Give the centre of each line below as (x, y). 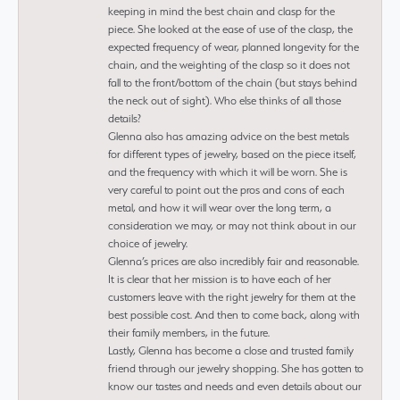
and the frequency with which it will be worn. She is (228, 171)
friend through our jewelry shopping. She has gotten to (236, 368)
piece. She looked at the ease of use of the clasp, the (230, 29)
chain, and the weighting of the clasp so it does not (229, 64)
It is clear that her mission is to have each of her (220, 279)
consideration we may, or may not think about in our (232, 225)
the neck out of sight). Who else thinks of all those (225, 100)
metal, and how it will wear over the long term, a (220, 207)
